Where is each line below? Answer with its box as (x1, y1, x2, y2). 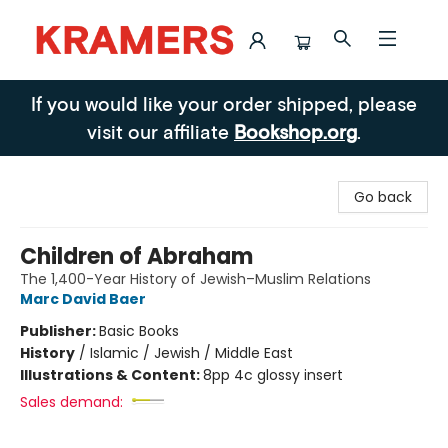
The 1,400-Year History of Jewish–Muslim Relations (20, 269, 371, 289)
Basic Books (99, 321, 179, 341)
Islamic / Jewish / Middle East (90, 343, 293, 363)
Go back (354, 187, 412, 207)
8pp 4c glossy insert (203, 365, 343, 385)
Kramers (15, 89, 73, 109)
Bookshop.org (234, 120, 357, 143)
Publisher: (20, 321, 99, 341)
